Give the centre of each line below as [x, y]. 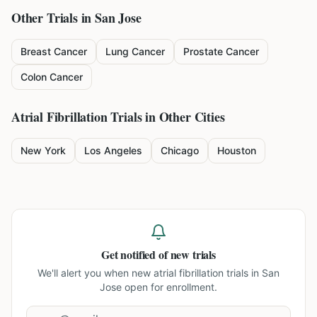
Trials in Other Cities [166, 117]
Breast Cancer [54, 51]
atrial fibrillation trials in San [217, 273]
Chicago [180, 150]
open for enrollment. [169, 287]
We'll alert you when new [96, 273]
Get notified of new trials [158, 254]
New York [43, 150]
